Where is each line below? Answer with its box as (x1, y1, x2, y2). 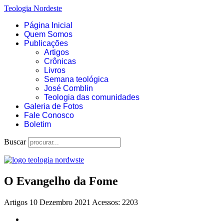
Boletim (24, 120, 51, 128)
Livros (44, 66, 65, 74)
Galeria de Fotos (24, 102, 83, 110)
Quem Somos (24, 30, 72, 38)
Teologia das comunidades (44, 93, 139, 101)
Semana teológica (44, 75, 108, 83)
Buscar (4, 137, 26, 146)
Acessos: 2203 (92, 197, 138, 206)
